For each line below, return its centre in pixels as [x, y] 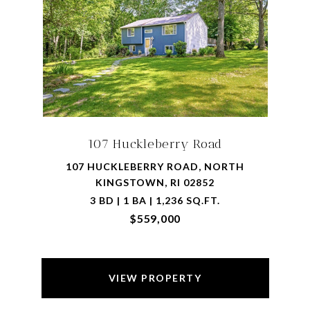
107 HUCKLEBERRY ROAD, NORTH [155, 166]
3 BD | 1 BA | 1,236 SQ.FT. [155, 200]
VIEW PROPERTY [155, 278]
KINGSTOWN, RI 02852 [155, 182]
